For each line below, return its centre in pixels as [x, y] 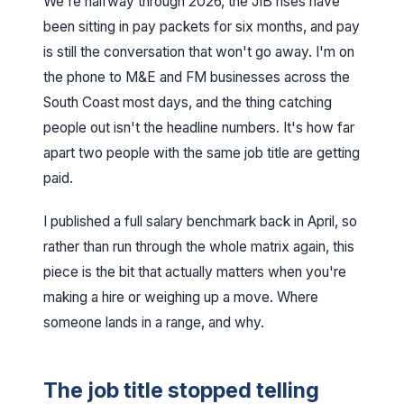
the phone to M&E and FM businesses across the [197, 77]
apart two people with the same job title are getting [202, 153]
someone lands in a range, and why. [154, 322]
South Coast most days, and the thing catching [188, 102]
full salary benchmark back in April [230, 221]
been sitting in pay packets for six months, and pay [202, 27]
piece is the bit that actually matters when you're [195, 272]
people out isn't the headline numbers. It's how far [199, 128]
